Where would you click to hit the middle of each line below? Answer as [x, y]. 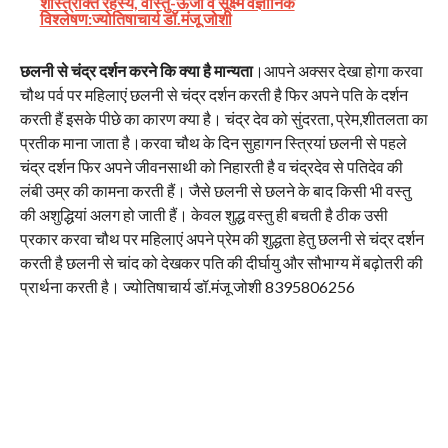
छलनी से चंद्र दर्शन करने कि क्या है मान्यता [136, 70]
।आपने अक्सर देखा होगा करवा [337, 70]
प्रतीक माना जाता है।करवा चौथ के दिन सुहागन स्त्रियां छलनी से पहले [213, 142]
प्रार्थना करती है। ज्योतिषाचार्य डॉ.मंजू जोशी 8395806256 [187, 286]
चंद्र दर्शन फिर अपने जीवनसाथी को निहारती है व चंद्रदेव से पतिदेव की [211, 166]
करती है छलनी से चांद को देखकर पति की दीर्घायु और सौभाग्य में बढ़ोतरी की [221, 262]
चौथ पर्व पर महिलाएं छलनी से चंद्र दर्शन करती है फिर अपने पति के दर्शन [213, 94]
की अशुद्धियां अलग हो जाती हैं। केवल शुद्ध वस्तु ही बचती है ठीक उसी [203, 214]
